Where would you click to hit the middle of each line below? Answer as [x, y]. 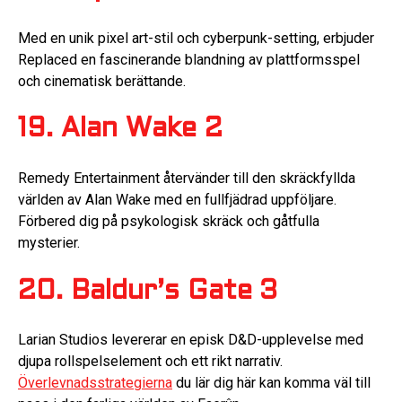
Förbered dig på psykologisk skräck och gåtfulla [169, 221]
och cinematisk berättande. [102, 81]
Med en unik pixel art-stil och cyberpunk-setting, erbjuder [196, 38]
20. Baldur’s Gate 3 [148, 292]
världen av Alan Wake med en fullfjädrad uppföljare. [177, 199]
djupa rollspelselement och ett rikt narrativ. [150, 362]
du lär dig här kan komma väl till [271, 383]
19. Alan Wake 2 [120, 130]
